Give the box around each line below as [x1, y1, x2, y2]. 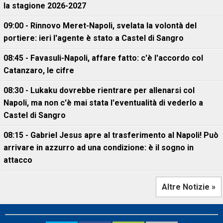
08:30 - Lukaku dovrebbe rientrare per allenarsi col [3, 86, 195, 95]
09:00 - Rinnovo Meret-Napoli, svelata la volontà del [3, 21, 197, 30]
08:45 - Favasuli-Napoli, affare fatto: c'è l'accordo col [3, 53, 203, 63]
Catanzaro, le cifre [3, 66, 74, 75]
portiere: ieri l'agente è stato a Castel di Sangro [3, 33, 184, 43]
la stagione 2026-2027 [3, 1, 86, 10]
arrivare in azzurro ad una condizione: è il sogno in [3, 143, 194, 152]
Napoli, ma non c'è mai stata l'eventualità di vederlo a [3, 98, 203, 108]
